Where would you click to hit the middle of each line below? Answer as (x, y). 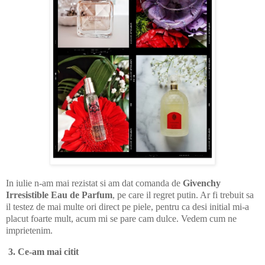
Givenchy (202, 183)
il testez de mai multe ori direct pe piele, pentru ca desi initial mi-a (127, 206)
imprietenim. (29, 230)
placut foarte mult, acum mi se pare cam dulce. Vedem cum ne (121, 218)
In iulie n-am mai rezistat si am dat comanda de (94, 183)
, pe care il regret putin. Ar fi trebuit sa (183, 195)
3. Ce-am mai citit (45, 251)
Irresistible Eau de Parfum (59, 195)
